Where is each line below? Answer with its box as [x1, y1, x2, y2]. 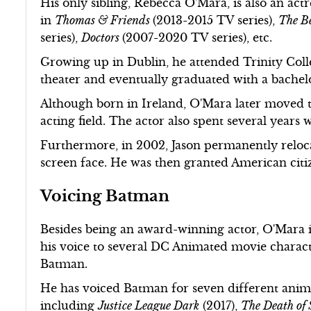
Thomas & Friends [55, 12, 153, 27]
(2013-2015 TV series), [153, 12, 279, 27]
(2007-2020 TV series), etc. [122, 30, 273, 44]
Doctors [81, 30, 123, 44]
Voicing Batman [40, 185, 170, 205]
